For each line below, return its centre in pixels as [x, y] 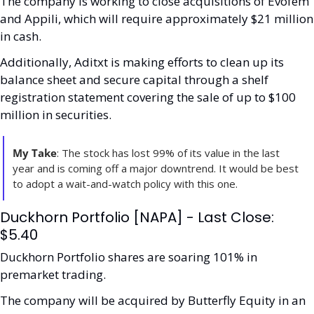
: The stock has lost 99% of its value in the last [168, 153]
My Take [35, 153]
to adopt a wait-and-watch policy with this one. [125, 184]
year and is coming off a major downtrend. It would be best [156, 169]
